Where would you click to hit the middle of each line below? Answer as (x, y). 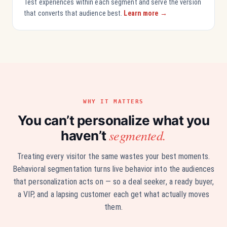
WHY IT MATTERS (113, 102)
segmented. (138, 135)
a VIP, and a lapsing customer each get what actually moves (113, 194)
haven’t (85, 136)
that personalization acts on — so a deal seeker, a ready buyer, (113, 182)
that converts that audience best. (74, 13)
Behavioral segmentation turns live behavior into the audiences (113, 169)
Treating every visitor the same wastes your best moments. (113, 156)
